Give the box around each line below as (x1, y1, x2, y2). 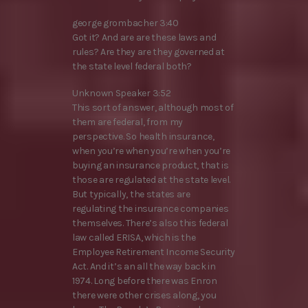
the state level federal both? (72, 60, 192, 72)
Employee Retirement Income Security (72, 246, 236, 258)
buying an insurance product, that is (72, 159, 229, 172)
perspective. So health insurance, (72, 131, 214, 143)
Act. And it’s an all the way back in (72, 261, 216, 273)
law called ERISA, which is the (72, 232, 196, 244)
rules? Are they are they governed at (72, 45, 225, 58)
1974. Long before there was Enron (72, 275, 217, 287)
